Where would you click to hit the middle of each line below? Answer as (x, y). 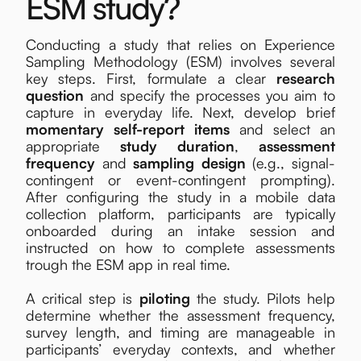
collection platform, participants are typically (180, 214)
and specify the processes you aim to (210, 95)
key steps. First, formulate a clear (151, 79)
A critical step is (83, 299)
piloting (164, 299)
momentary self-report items (128, 129)
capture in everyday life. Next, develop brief (180, 112)
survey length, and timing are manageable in (180, 332)
